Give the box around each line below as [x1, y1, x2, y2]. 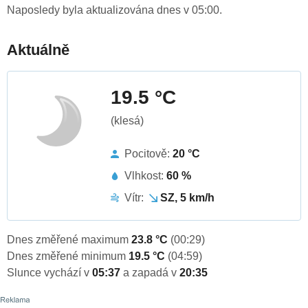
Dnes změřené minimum [7, 250, 129, 263]
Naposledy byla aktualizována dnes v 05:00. [7, 4, 222, 16]
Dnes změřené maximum [7, 234, 131, 246]
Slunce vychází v [7, 267, 92, 279]
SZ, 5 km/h [160, 192, 214, 204]
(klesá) [111, 115, 144, 127]
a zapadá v [123, 267, 179, 279]
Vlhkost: [124, 170, 166, 182]
